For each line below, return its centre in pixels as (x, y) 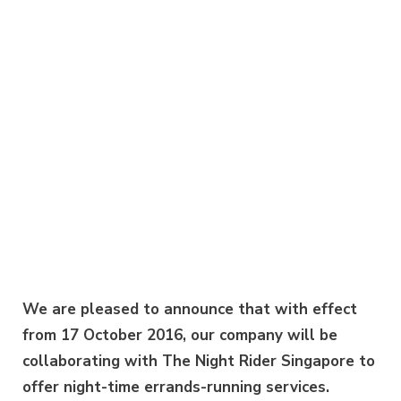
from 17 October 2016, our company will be (180, 335)
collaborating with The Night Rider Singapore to (199, 361)
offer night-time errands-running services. (176, 387)
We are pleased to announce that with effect (190, 309)
